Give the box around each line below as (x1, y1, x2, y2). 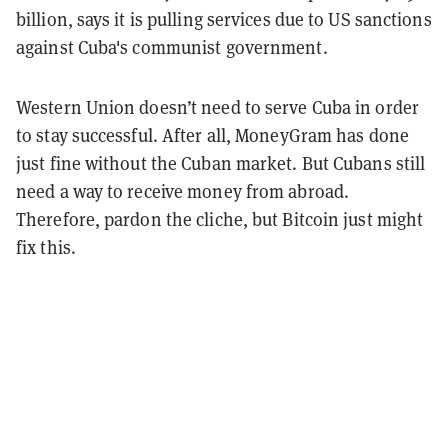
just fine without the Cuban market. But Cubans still (16, 150, 426, 175)
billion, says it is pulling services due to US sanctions (16, 6, 432, 31)
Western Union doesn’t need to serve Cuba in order (16, 94, 419, 119)
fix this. (16, 234, 80, 259)
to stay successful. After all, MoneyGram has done (16, 122, 409, 147)
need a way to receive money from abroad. (16, 178, 350, 203)
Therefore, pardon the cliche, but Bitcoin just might (16, 206, 424, 231)
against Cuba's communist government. (16, 34, 328, 59)
